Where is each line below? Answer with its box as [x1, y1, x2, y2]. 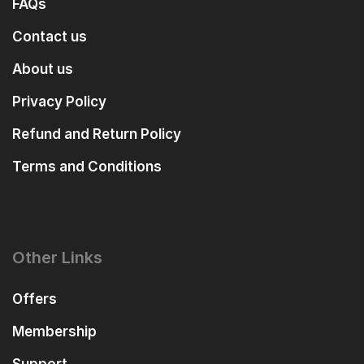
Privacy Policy [12, 93, 106, 110]
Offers [12, 290, 57, 307]
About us [12, 61, 73, 78]
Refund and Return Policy [12, 126, 181, 143]
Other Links [12, 247, 102, 267]
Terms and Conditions [12, 158, 162, 175]
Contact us [12, 28, 87, 45]
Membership [12, 323, 97, 340]
